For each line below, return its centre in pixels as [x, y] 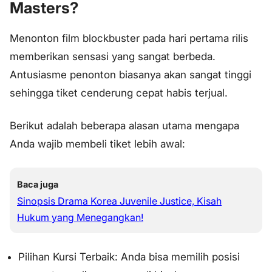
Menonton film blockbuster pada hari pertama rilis [129, 39]
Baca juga [38, 184]
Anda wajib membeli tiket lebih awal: [97, 144]
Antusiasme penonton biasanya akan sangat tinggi [131, 75]
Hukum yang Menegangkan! [80, 217]
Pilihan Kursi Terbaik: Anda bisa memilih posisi [129, 257]
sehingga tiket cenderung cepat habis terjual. [119, 93]
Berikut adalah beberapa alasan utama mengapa [124, 125]
